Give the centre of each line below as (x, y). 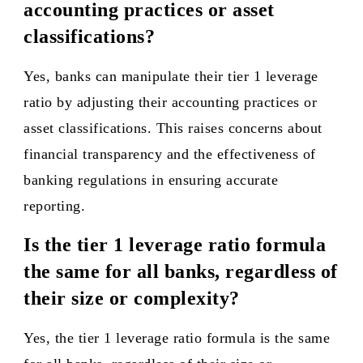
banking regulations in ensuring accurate (151, 180)
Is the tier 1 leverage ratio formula (175, 245)
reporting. (54, 206)
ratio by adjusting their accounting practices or (170, 102)
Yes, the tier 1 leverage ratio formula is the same (177, 338)
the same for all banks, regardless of (181, 271)
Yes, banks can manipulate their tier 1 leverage (171, 76)
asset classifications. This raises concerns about (173, 128)
